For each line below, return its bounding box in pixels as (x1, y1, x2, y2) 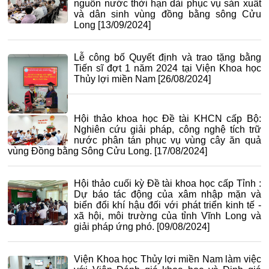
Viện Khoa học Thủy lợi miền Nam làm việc (74, 253, 261, 264)
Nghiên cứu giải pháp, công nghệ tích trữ (74, 124, 261, 134)
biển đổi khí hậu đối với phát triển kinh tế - (74, 199, 261, 210)
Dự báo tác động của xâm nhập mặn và (74, 189, 261, 199)
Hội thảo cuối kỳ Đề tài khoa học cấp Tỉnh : (74, 178, 261, 189)
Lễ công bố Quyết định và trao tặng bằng (74, 52, 261, 62)
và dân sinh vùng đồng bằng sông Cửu (74, 9, 261, 19)
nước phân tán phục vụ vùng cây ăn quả (74, 134, 261, 145)
